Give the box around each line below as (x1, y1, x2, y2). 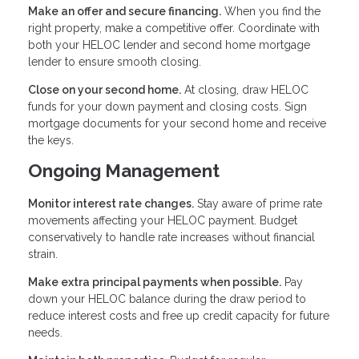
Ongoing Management (28, 160, 220, 182)
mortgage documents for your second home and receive (28, 117, 326, 131)
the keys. (28, 134, 74, 147)
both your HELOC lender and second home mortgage (28, 38, 310, 52)
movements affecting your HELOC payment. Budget (28, 214, 297, 228)
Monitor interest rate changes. (28, 197, 194, 211)
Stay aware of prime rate (194, 197, 322, 211)
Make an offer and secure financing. (28, 5, 221, 18)
